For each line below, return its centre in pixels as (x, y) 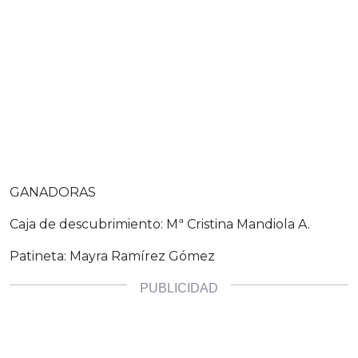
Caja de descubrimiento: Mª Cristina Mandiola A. (160, 224)
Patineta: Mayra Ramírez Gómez (112, 256)
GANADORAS (53, 192)
